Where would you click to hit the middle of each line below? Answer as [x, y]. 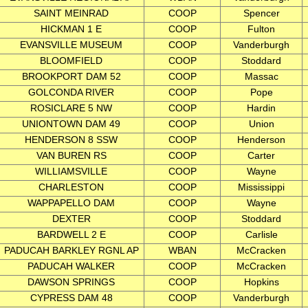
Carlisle [261, 234]
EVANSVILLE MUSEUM [71, 45]
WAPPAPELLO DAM [71, 203]
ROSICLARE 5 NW [71, 108]
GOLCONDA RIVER [71, 92]
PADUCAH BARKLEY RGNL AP [71, 250]
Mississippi [261, 187]
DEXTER [71, 219]
